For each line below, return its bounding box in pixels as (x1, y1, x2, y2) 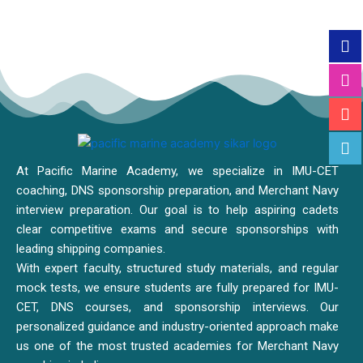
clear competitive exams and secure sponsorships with (16, 222, 339, 237)
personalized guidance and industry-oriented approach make (16, 319, 339, 335)
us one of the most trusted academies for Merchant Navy (16, 339, 339, 354)
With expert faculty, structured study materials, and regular (16, 261, 339, 276)
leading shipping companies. (16, 241, 165, 257)
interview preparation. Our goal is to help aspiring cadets (16, 203, 339, 218)
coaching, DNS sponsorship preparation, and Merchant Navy (16, 183, 339, 199)
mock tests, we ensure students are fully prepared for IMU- (16, 280, 339, 296)
